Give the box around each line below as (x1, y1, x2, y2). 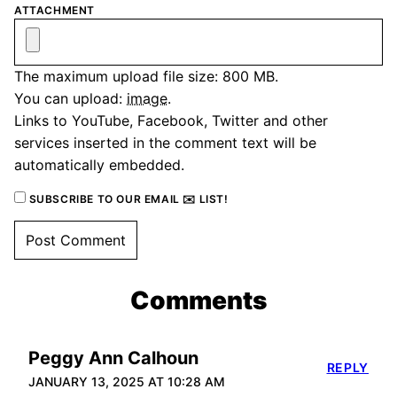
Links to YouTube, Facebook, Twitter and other (14, 112, 328, 130)
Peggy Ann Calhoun (28, 347, 198, 370)
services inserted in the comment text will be (14, 134, 316, 152)
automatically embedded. (14, 156, 184, 175)
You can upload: (14, 90, 127, 108)
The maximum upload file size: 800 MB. (14, 67, 278, 86)
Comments (130, 285, 267, 316)
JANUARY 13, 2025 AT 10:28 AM (28, 374, 225, 390)
